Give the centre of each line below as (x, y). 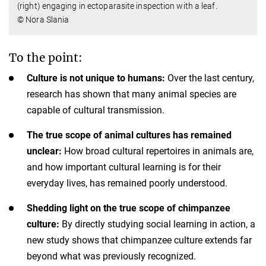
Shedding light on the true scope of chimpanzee (129, 208)
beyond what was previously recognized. (111, 256)
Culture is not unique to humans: (97, 78)
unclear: (45, 151)
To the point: (46, 58)
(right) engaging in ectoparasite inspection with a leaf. (117, 6)
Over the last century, (211, 78)
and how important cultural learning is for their (124, 167)
